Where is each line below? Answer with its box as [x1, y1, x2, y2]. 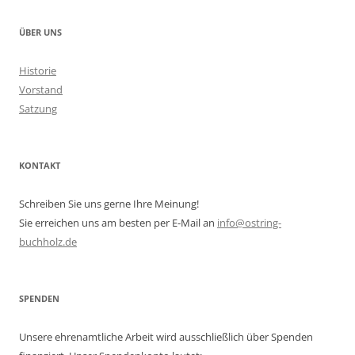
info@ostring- [217, 216, 281, 230]
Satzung [19, 101, 57, 116]
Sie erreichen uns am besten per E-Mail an [19, 216, 217, 230]
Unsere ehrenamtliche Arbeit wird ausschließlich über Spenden [19, 330, 313, 344]
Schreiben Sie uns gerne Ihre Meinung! [19, 197, 199, 211]
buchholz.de [19, 235, 77, 249]
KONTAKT [19, 159, 60, 171]
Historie [19, 63, 56, 78]
